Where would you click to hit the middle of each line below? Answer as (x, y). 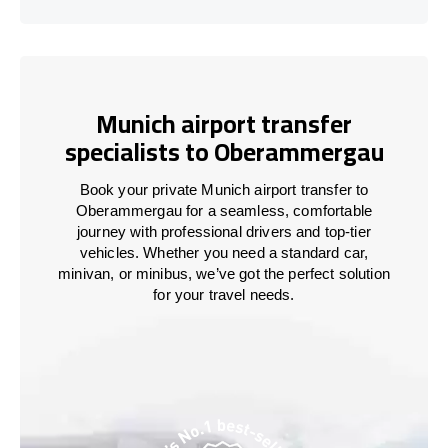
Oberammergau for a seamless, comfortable (224, 210)
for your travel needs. (224, 294)
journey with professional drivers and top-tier (224, 231)
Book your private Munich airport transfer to (224, 189)
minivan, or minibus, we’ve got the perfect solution (224, 273)
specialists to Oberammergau (224, 152)
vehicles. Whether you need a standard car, (224, 252)
